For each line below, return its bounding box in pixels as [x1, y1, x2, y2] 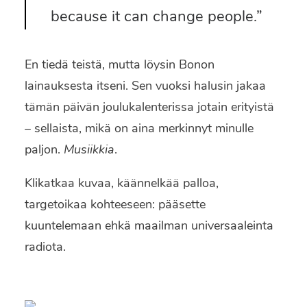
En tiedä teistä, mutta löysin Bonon [25, 56, 214, 73]
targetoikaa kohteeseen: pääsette [25, 196, 206, 212]
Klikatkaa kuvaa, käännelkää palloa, [25, 175, 219, 191]
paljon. [25, 141, 64, 158]
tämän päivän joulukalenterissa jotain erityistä [25, 99, 274, 115]
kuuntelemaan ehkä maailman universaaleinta [25, 217, 273, 234]
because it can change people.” [51, 6, 262, 27]
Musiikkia [64, 141, 114, 158]
